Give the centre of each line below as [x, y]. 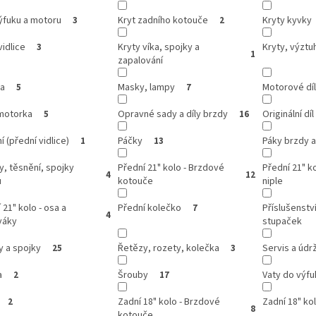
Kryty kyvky [287, 21]
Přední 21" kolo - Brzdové [171, 168]
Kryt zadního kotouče [163, 21]
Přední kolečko [149, 208]
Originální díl [288, 115]
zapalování [140, 61]
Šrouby [133, 275]
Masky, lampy [146, 88]
